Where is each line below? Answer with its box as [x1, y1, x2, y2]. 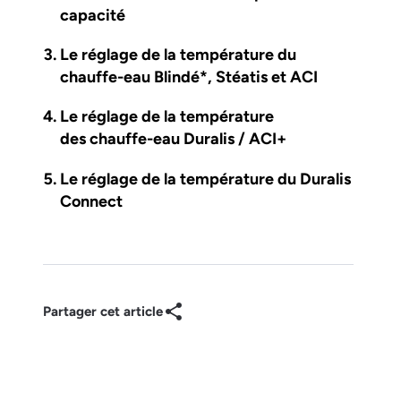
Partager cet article [43, 303, 163, 320]
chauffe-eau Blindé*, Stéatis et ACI [60, 67, 319, 88]
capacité [60, 4, 126, 25]
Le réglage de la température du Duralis [60, 168, 352, 189]
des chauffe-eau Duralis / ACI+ [60, 129, 287, 149]
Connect [60, 191, 124, 211]
